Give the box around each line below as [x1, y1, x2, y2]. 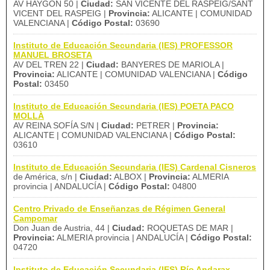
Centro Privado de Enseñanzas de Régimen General [13, 204, 225, 213]
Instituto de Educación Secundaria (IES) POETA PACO [13, 101, 234, 111]
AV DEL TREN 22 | [13, 60, 86, 69]
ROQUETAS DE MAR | [145, 223, 233, 233]
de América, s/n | [13, 172, 80, 181]
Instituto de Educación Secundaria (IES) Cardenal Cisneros [13, 162, 256, 172]
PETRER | [134, 121, 177, 130]
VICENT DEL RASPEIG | [13, 8, 108, 18]
